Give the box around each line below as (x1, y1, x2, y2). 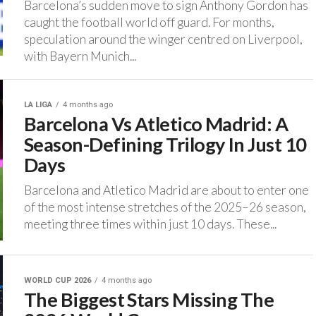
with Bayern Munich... (24, 49, 136, 64)
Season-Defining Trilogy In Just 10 (24, 133, 307, 157)
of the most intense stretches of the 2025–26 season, (24, 200, 306, 215)
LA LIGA (24, 100, 52, 110)
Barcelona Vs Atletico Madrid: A (24, 112, 288, 136)
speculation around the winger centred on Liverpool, (24, 32, 303, 47)
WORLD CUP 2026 (24, 276, 91, 286)
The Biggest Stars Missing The (24, 288, 274, 312)
